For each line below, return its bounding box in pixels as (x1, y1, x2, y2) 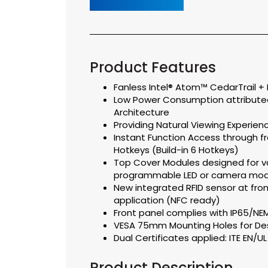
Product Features (89, 57, 216, 78)
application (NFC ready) (113, 194, 220, 207)
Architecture (113, 106, 169, 119)
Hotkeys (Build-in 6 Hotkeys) (113, 144, 239, 157)
